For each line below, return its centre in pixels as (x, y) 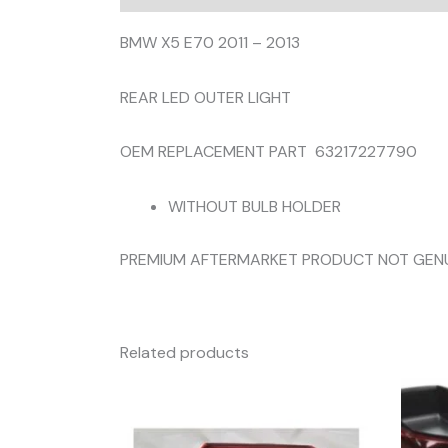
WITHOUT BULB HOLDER (254, 206)
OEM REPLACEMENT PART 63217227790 (268, 152)
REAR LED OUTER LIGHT (205, 97)
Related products (184, 352)
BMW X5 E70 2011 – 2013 (210, 43)
